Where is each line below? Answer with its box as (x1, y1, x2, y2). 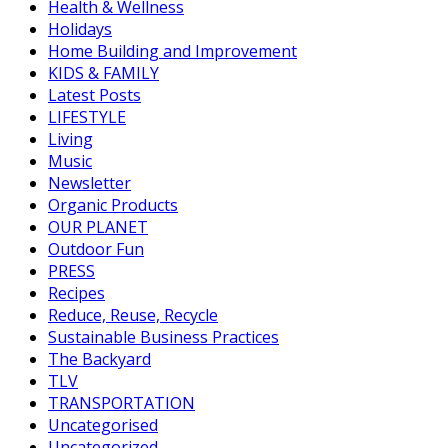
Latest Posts (48, 84, 141, 107)
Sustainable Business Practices (48, 326, 279, 349)
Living (48, 128, 93, 151)
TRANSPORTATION (48, 392, 195, 415)
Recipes (48, 282, 105, 305)
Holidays (48, 18, 112, 41)
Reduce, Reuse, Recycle (48, 304, 218, 327)
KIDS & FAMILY (48, 62, 159, 85)
